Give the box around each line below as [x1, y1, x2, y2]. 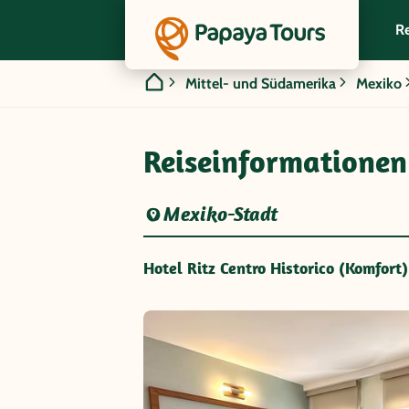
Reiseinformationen [143, 142, 407, 181]
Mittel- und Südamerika [185, 74, 336, 92]
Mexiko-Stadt [163, 202, 278, 226]
